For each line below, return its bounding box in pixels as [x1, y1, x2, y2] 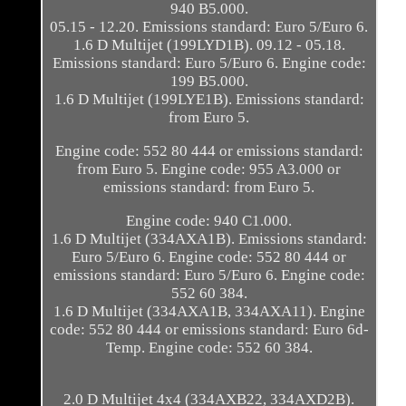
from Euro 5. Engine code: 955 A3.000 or [77, 160, 342, 179]
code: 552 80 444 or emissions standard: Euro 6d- [49, 321, 369, 339]
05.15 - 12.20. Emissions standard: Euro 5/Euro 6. [50, 18, 369, 36]
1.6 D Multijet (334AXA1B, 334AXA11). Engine [53, 303, 365, 321]
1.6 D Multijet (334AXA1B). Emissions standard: [51, 230, 367, 248]
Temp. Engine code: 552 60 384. [105, 339, 313, 357]
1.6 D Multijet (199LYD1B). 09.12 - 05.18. [72, 36, 345, 54]
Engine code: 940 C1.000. [126, 212, 293, 230]
